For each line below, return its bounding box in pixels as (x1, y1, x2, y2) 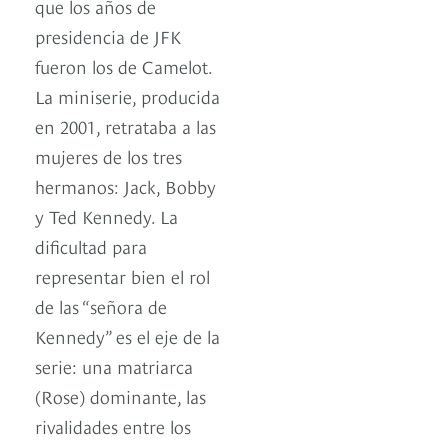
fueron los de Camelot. (35, 53, 212, 79)
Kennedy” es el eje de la (35, 323, 220, 349)
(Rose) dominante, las (35, 383, 206, 409)
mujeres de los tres (35, 143, 182, 169)
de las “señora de (35, 293, 167, 319)
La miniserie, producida (35, 83, 220, 109)
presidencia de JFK (35, 23, 181, 49)
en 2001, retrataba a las (35, 113, 216, 139)
